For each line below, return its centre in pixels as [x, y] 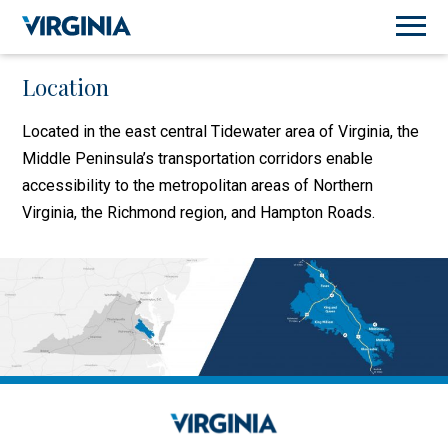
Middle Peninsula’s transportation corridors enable [198, 158]
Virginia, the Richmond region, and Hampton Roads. [199, 212]
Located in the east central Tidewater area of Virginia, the [221, 131]
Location [66, 87]
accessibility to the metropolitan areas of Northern [198, 185]
